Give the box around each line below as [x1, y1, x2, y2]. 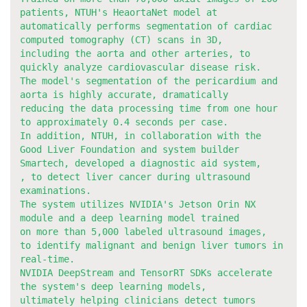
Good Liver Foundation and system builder [19, 143, 245, 155]
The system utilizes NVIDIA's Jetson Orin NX [19, 198, 256, 210]
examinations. [19, 184, 91, 196]
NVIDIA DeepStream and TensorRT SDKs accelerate [19, 267, 272, 278]
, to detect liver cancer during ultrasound [19, 171, 250, 182]
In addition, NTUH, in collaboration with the [19, 130, 261, 141]
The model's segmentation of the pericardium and [19, 75, 278, 86]
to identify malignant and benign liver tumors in [19, 239, 283, 251]
